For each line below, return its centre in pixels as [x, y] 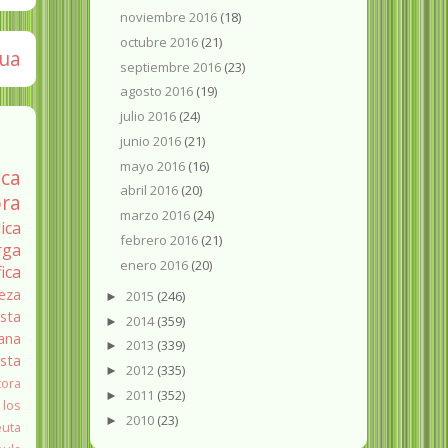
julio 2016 [150, 116]
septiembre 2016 [172, 66]
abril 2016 [151, 190]
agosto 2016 [158, 91]
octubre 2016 [161, 41]
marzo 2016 [157, 215]
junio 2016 [152, 140]
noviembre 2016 [170, 17]
